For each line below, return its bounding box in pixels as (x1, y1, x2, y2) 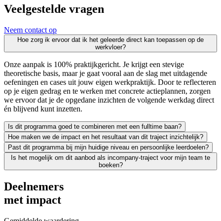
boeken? (98, 161, 123, 169)
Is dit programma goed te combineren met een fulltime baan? (8, 123, 182, 130)
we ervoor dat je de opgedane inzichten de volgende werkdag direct (4, 96, 214, 104)
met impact (4, 193, 61, 206)
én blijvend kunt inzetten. (4, 105, 82, 113)
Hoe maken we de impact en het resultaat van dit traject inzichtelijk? (8, 133, 203, 141)
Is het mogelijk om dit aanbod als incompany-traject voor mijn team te (11, 154, 210, 161)
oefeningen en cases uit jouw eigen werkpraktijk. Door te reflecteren (4, 78, 216, 86)
